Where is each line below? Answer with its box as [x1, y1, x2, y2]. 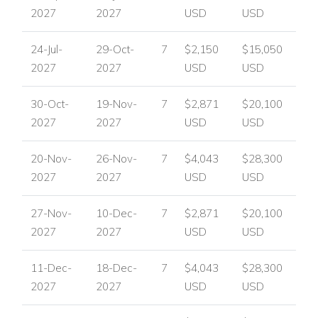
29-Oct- [96, 43, 134, 56]
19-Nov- [96, 97, 137, 111]
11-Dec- [31, 261, 72, 275]
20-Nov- [31, 152, 72, 165]
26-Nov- [96, 152, 137, 165]
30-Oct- [31, 97, 69, 111]
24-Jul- [31, 43, 62, 56]
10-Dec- [96, 207, 137, 220]
